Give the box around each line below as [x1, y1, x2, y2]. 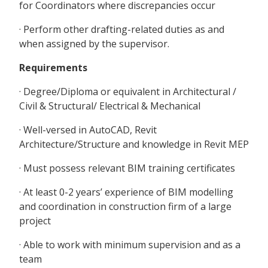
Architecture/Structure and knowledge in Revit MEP [19, 138, 249, 151]
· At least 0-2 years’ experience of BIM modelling [19, 185, 233, 199]
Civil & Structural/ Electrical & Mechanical [19, 99, 200, 113]
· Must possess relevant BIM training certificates [19, 162, 235, 175]
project [19, 214, 51, 228]
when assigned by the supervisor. [19, 37, 169, 51]
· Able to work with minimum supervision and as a [19, 238, 240, 252]
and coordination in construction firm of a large [19, 200, 232, 214]
